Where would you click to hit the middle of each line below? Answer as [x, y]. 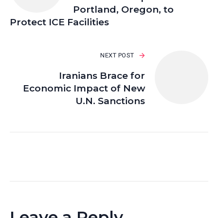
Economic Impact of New [84, 89]
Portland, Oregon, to [123, 10]
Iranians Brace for [102, 76]
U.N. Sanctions [110, 101]
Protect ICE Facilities [59, 22]
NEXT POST [117, 55]
